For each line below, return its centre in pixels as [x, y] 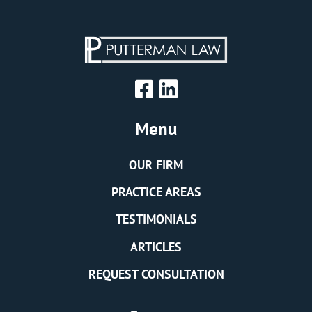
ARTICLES [156, 247]
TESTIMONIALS [156, 219]
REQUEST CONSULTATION [156, 274]
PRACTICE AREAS [156, 192]
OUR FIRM [156, 164]
